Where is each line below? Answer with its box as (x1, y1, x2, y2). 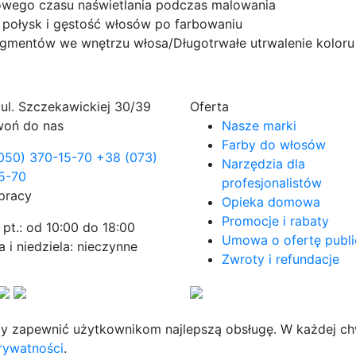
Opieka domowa (222, 194, 320, 210)
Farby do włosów (222, 137, 326, 153)
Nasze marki (222, 118, 296, 133)
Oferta (190, 99, 229, 114)
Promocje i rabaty (222, 213, 329, 229)
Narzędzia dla (222, 156, 305, 172)
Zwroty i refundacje (222, 251, 339, 267)
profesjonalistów (222, 175, 322, 191)
